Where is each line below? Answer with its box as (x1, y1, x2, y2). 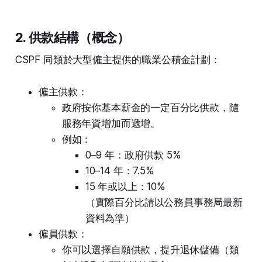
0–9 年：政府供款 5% (85, 149, 181, 161)
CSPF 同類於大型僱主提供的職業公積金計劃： (15, 54, 220, 66)
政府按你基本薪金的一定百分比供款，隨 (61, 102, 239, 114)
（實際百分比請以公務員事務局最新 (85, 196, 243, 209)
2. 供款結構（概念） (15, 30, 130, 46)
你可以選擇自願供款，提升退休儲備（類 (61, 244, 239, 256)
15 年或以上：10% (85, 181, 166, 193)
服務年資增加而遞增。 (61, 118, 161, 130)
